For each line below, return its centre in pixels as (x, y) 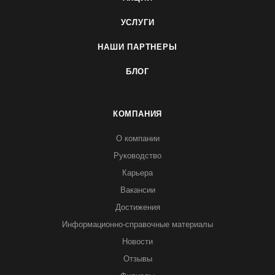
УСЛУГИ (137, 22)
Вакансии (137, 190)
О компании (137, 138)
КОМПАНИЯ (137, 114)
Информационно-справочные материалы (137, 224)
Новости (137, 242)
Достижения (137, 207)
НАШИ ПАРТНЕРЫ (137, 47)
